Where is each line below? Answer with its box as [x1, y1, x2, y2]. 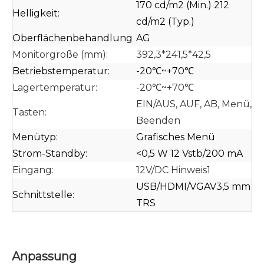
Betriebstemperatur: [12, 65, 110, 77]
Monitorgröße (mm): [12, 49, 108, 60]
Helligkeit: [12, 8, 60, 19]
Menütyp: [12, 131, 58, 143]
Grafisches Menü [136, 131, 215, 143]
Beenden [136, 115, 180, 126]
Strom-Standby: [12, 148, 87, 159]
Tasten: [12, 107, 47, 118]
